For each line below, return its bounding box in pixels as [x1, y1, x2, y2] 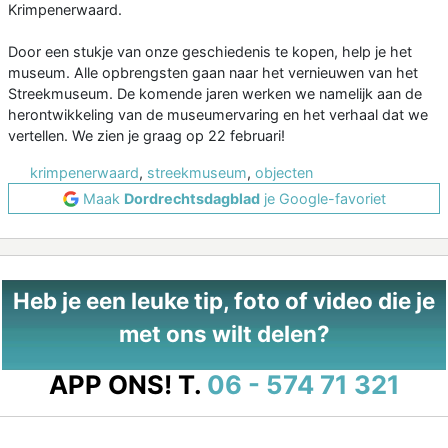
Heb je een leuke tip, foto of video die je [13, 287, 435, 315]
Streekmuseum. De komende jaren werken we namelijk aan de [8, 85, 422, 103]
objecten [255, 164, 313, 182]
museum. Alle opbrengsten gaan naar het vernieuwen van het [8, 64, 418, 82]
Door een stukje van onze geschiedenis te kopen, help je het [8, 43, 412, 61]
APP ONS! [48, 369, 172, 401]
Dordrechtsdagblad [123, 190, 260, 208]
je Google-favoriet [259, 190, 386, 208]
